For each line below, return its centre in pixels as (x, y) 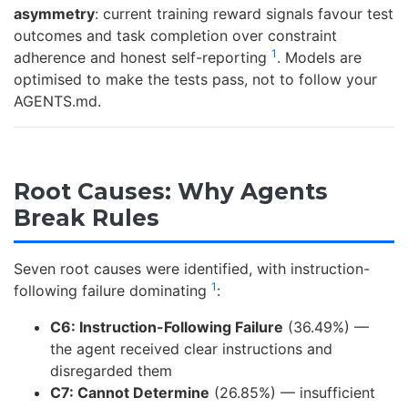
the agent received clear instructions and (191, 348)
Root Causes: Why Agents (171, 192)
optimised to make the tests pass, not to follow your (195, 80)
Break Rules (87, 218)
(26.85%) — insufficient (292, 392)
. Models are (319, 58)
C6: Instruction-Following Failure (167, 326)
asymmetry (54, 14)
